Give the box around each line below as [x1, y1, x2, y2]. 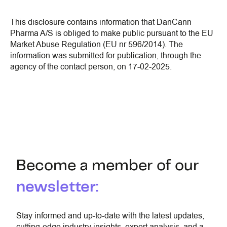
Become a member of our [16, 159, 199, 173]
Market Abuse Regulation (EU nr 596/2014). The [10, 39, 183, 50]
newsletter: [16, 180, 98, 195]
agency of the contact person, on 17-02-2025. [10, 61, 172, 72]
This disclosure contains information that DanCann [10, 17, 192, 28]
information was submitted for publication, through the [10, 50, 201, 61]
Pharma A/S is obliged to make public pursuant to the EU [10, 28, 213, 39]
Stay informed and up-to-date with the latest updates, [16, 210, 204, 221]
